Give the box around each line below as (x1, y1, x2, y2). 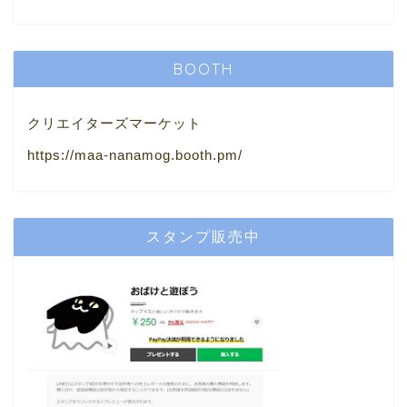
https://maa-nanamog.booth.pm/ (27, 147, 243, 164)
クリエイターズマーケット (27, 115, 202, 132)
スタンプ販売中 (146, 226, 261, 245)
